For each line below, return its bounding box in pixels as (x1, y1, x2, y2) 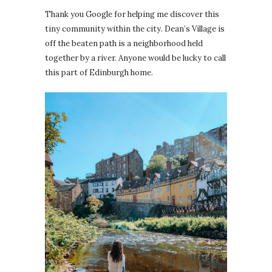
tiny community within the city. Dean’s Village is (45, 24, 225, 35)
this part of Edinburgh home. (45, 67, 153, 78)
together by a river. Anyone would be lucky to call (45, 53, 226, 64)
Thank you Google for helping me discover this (45, 9, 219, 20)
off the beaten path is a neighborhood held (45, 38, 203, 49)
